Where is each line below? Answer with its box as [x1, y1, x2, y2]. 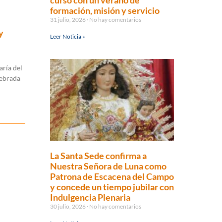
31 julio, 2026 [50, 16, 87, 23]
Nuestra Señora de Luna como [50, 161, 166, 171]
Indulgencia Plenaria [50, 192, 130, 203]
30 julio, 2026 [50, 203, 87, 210]
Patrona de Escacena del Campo [50, 171, 174, 182]
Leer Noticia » [50, 33, 85, 40]
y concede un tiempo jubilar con [50, 181, 174, 192]
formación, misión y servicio [50, 5, 160, 16]
